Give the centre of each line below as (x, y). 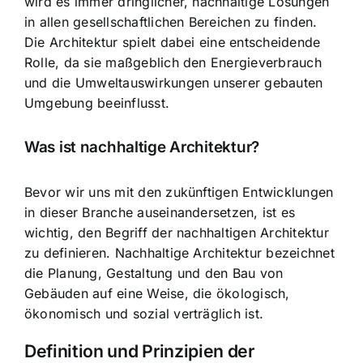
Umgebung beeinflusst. (97, 102)
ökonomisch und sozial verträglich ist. (144, 313)
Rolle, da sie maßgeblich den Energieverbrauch (173, 62)
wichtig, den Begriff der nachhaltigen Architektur (177, 232)
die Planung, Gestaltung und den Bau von (154, 273)
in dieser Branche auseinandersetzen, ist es (160, 212)
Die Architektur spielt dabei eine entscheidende (173, 42)
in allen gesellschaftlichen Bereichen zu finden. (171, 21)
